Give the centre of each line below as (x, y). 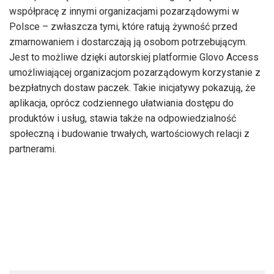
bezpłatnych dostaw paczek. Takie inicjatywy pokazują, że (132, 87)
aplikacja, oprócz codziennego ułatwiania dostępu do (121, 103)
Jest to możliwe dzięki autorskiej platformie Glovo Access (134, 57)
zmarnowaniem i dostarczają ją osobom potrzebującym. (128, 42)
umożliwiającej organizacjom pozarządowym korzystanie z (135, 72)
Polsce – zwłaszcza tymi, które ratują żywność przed (123, 26)
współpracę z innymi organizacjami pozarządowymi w (124, 11)
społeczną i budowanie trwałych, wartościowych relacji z (129, 133)
